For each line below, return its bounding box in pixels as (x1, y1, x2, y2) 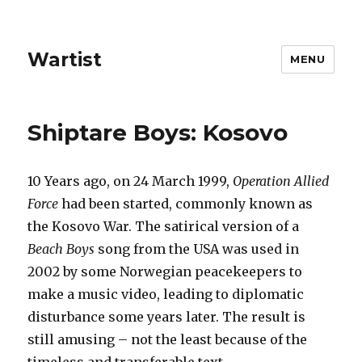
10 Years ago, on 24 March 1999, (27, 173, 234, 189)
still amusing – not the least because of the (27, 331, 308, 347)
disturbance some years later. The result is (27, 309, 306, 325)
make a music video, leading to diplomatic (27, 286, 305, 302)
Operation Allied (233, 173, 330, 189)
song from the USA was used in (95, 241, 300, 257)
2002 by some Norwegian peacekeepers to (27, 263, 303, 280)
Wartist (27, 48, 103, 71)
